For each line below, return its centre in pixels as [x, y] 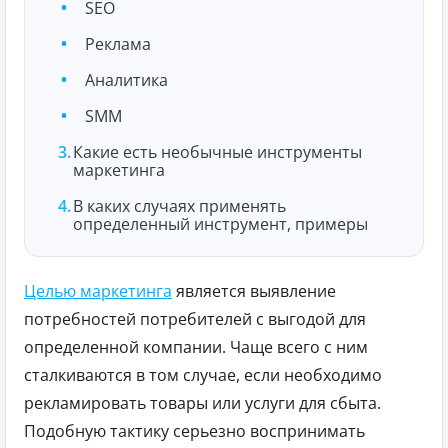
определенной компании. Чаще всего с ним [196, 347]
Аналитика [126, 80]
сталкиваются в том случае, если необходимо [203, 375]
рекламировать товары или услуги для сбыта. [202, 403]
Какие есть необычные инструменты [217, 152]
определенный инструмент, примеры [220, 224]
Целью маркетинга [98, 291]
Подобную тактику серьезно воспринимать [194, 431]
